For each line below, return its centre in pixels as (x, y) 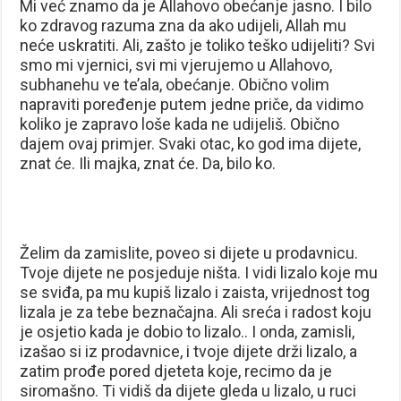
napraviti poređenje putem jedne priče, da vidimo (192, 104)
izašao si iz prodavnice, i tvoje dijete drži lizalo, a (189, 351)
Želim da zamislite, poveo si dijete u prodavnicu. (189, 252)
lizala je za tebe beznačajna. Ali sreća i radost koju (196, 311)
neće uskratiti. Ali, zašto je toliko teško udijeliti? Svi (198, 45)
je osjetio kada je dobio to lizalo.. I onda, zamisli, (188, 331)
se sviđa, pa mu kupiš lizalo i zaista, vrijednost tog (195, 292)
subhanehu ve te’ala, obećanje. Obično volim (175, 84)
